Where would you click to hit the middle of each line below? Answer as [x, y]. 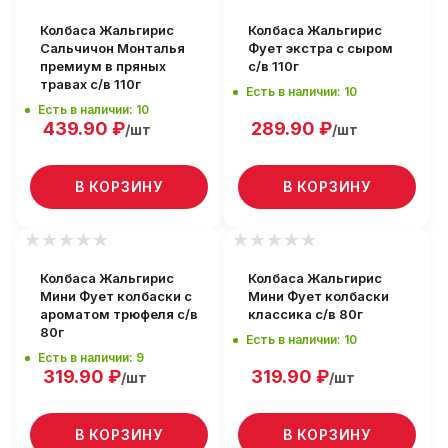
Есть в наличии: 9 [91, 357]
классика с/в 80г [305, 314]
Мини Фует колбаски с [116, 296]
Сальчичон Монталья [112, 48]
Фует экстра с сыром [320, 48]
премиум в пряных [103, 66]
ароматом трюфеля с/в [119, 314]
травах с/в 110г [90, 84]
